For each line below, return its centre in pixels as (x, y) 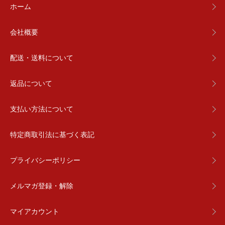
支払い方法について (42, 108)
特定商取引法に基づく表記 (52, 134)
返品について (31, 83)
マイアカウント (35, 211)
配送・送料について (42, 57)
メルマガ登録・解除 (42, 185)
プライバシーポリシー (45, 160)
